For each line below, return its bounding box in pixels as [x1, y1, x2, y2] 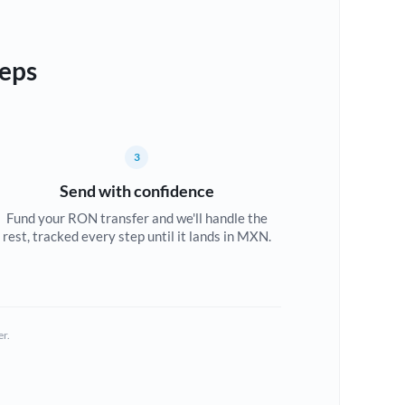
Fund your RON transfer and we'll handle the [5, 210, 268, 226]
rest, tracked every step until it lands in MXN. [2, 228, 271, 244]
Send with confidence [59, 181, 214, 201]
